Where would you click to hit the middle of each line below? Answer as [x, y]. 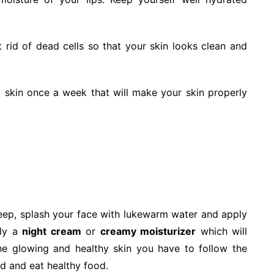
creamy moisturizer [148, 231]
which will [221, 231]
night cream [52, 231]
